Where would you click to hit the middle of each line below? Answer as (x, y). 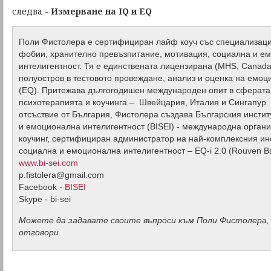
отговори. (40, 232)
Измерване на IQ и (95, 11)
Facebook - (42, 187)
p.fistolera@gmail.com (61, 175)
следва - (31, 11)
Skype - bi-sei (45, 199)
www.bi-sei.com (48, 163)
